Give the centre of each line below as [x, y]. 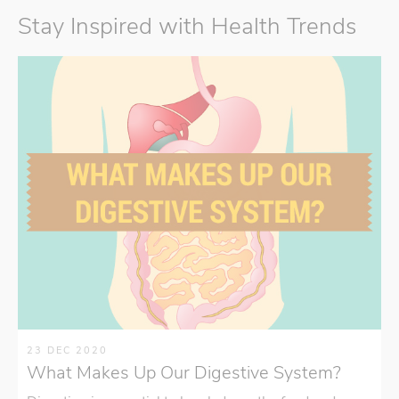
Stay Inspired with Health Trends [187, 27]
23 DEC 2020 [67, 350]
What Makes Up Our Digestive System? [184, 372]
